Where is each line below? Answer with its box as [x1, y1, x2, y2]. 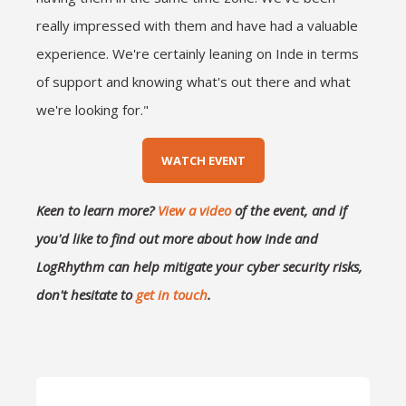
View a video [158, 201, 231, 219]
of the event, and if [231, 201, 347, 219]
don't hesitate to [36, 285, 136, 304]
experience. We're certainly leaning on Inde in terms [36, 44, 359, 63]
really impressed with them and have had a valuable [36, 16, 358, 34]
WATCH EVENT [160, 152, 246, 169]
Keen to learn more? [36, 201, 158, 219]
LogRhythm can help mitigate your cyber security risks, [36, 257, 362, 275]
